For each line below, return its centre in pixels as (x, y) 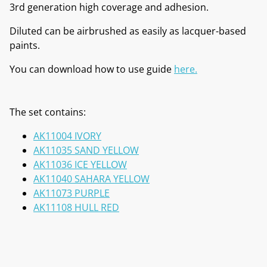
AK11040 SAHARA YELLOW (91, 178)
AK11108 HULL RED (76, 207)
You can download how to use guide (92, 69)
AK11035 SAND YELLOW (86, 150)
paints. (25, 45)
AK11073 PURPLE (72, 193)
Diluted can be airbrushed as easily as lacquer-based (128, 31)
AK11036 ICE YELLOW (80, 164)
